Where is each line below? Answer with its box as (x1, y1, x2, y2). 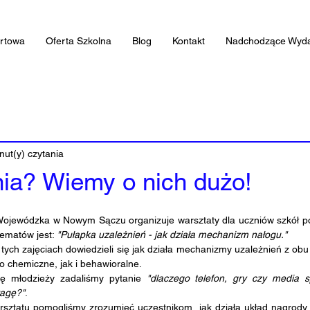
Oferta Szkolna (46, 35, 111, 46)
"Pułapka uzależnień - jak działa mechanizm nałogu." (57, 229, 287, 240)
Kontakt (172, 35, 205, 46)
